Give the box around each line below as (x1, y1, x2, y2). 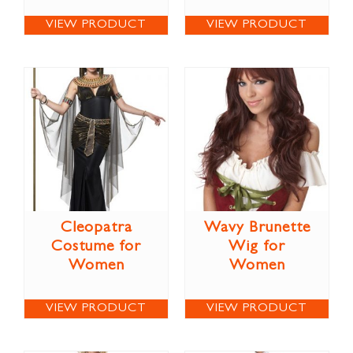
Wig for (229, 239, 285, 255)
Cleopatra (60, 220, 132, 236)
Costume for (51, 239, 141, 255)
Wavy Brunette (203, 220, 310, 236)
